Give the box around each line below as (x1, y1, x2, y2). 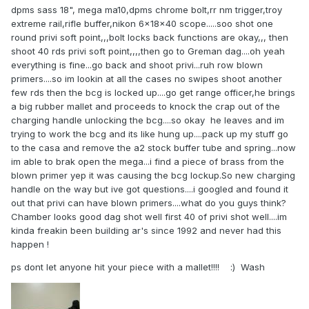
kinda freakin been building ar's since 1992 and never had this (11, 225, 281, 237)
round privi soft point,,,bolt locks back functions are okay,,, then (11, 32, 288, 43)
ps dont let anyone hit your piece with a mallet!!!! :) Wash (11, 261, 265, 273)
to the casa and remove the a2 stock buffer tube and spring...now (11, 142, 296, 154)
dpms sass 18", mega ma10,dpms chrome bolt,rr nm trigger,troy (11, 4, 282, 16)
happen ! (11, 239, 49, 250)
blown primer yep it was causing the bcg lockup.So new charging (11, 170, 295, 181)
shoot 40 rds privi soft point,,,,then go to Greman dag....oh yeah (11, 46, 285, 57)
